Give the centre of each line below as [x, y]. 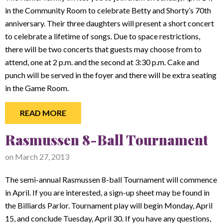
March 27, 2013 [42, 157]
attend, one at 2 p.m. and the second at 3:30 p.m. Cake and [102, 62]
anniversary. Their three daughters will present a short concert [110, 23]
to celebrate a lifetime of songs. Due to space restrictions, [103, 36]
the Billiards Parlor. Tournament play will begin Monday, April [109, 205]
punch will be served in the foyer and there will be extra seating [111, 75]
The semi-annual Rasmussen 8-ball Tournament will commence [111, 179]
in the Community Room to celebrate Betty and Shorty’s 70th [108, 10]
